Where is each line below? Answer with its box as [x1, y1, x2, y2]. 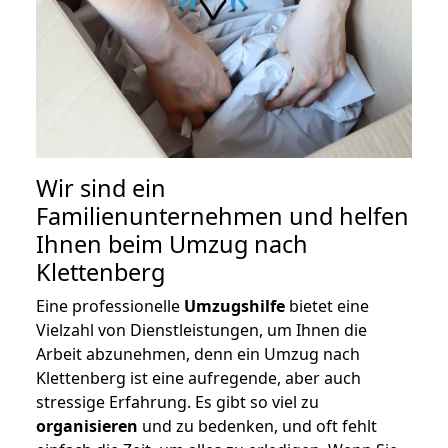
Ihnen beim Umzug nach [36, 228, 308, 261]
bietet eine [285, 295, 369, 318]
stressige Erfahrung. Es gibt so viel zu [36, 391, 319, 414]
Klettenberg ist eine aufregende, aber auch [36, 367, 361, 390]
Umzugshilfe [184, 295, 285, 318]
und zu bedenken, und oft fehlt [138, 415, 377, 438]
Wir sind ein [36, 172, 166, 205]
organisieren [36, 415, 138, 438]
